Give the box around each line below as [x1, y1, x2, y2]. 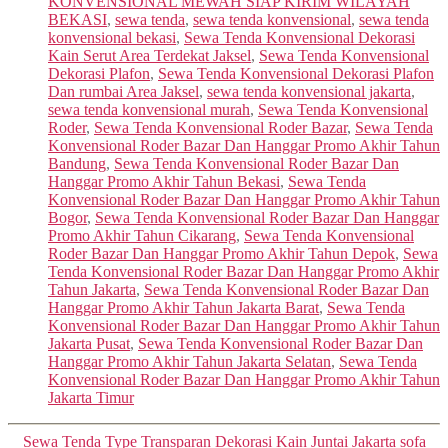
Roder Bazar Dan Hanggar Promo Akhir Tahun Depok [48, 244, 395, 262]
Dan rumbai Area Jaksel [48, 82, 199, 100]
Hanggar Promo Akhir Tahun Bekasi [48, 172, 280, 190]
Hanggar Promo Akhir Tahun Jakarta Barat [48, 298, 319, 316]
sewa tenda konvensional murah [48, 100, 250, 118]
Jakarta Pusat [48, 334, 130, 352]
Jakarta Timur [48, 388, 134, 406]
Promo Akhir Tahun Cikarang [48, 226, 236, 244]
